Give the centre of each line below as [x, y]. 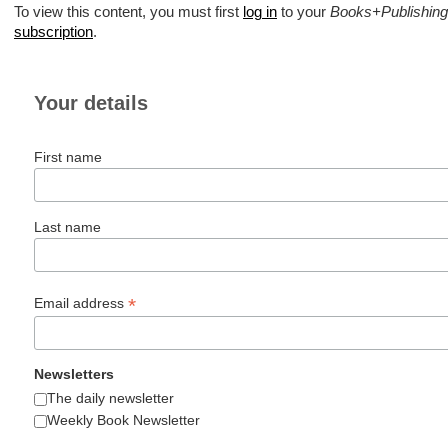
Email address [81, 302]
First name [68, 157]
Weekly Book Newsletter [123, 420]
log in [260, 12]
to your [303, 12]
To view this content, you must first [128, 12]
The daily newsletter [110, 398]
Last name [67, 226]
